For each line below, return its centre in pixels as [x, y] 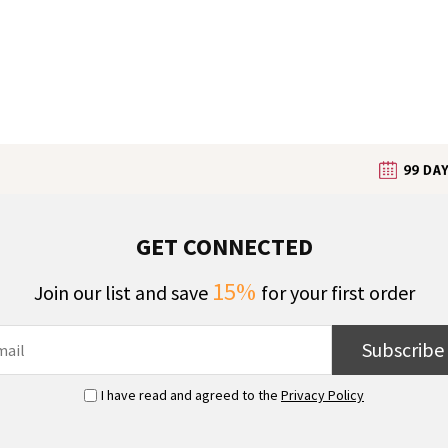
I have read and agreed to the [191, 394]
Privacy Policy [322, 394]
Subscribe [403, 349]
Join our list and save [122, 292]
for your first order [337, 292]
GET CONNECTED [224, 246]
